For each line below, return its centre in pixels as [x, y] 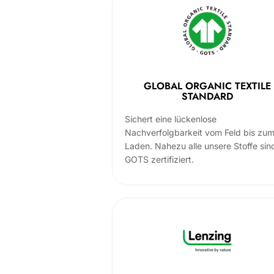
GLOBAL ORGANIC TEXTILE [208, 86]
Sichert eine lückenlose [171, 119]
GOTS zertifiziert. [159, 159]
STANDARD [208, 96]
